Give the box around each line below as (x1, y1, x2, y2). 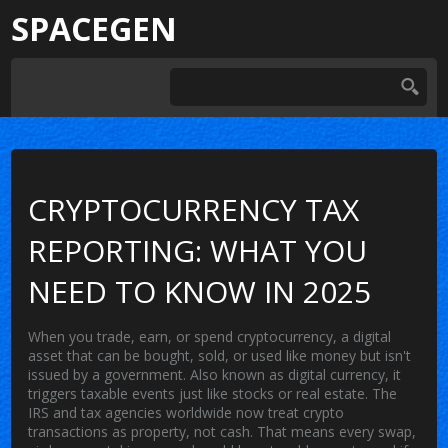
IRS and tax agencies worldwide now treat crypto (28, 402, 345, 422)
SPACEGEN (11, 7, 178, 50)
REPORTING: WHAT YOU (28, 229, 368, 271)
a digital (341, 326, 392, 346)
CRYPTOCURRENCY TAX (28, 188, 360, 230)
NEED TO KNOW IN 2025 (28, 270, 372, 312)
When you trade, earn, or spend (28, 326, 238, 346)
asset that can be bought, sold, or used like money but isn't (28, 345, 412, 365)
